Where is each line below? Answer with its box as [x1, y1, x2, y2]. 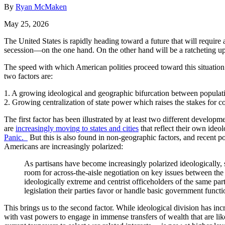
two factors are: [4, 71, 53, 80]
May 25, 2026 [4, 19, 49, 28]
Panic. [4, 133, 28, 142]
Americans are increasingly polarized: [4, 142, 123, 151]
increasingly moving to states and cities [16, 124, 139, 133]
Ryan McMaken [16, 2, 67, 11]
